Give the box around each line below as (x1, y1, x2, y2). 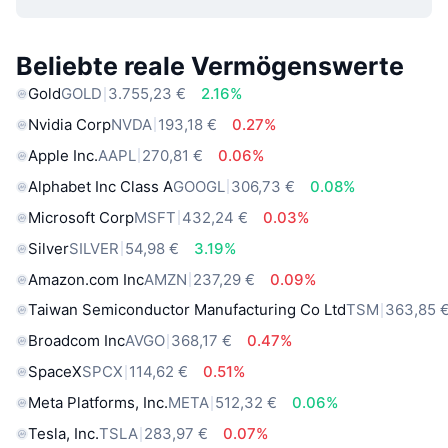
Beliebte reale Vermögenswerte (16, 51, 404, 82)
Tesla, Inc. (28, 424, 99, 444)
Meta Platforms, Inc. (28, 393, 168, 413)
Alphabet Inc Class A (28, 176, 173, 196)
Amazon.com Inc (28, 269, 144, 289)
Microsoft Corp (28, 207, 134, 227)
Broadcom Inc (28, 331, 125, 351)
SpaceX (28, 362, 82, 382)
